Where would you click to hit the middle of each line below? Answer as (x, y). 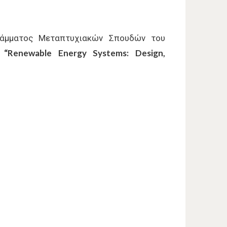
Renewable (30, 53)
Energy (72, 53)
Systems (110, 53)
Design (149, 53)
